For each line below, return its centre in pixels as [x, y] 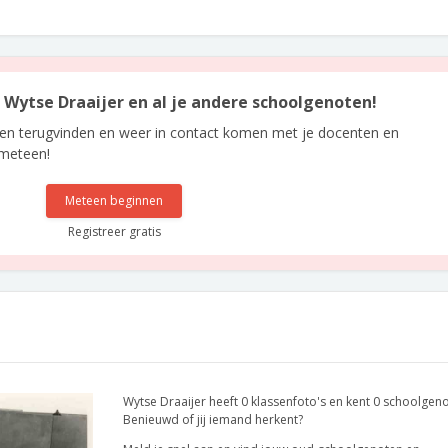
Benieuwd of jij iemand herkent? [213, 419]
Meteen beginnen [114, 200]
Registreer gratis [114, 231]
